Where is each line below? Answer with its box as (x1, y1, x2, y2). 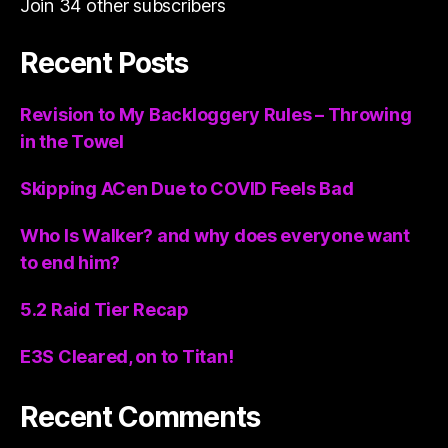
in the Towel (20, 130, 124, 152)
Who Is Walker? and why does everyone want (20, 224, 410, 246)
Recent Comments (20, 399, 260, 434)
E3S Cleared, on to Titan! (20, 345, 234, 367)
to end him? (20, 251, 121, 273)
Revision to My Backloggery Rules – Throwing (20, 103, 412, 125)
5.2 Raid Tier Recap (20, 298, 189, 320)
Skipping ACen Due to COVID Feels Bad (20, 177, 354, 199)
